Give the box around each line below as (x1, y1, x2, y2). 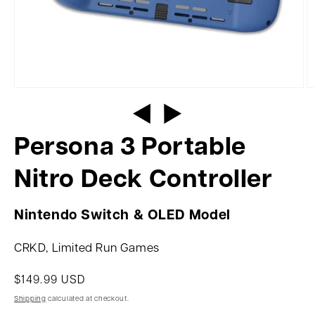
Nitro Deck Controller (14, 168, 273, 193)
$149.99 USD (14, 275, 86, 286)
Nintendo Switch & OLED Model (14, 209, 231, 223)
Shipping (14, 295, 46, 303)
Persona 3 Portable (14, 136, 246, 161)
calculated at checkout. (46, 295, 129, 303)
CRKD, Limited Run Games (14, 243, 160, 255)
